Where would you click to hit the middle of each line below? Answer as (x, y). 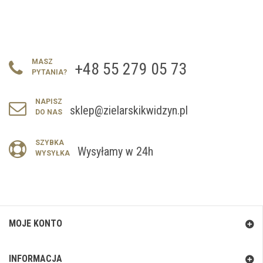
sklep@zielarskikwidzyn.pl (129, 111)
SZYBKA (50, 143)
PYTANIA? (49, 73)
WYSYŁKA (53, 154)
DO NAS (49, 112)
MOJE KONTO (36, 224)
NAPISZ (49, 102)
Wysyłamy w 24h (115, 152)
